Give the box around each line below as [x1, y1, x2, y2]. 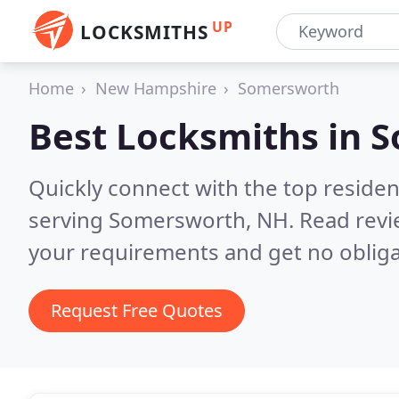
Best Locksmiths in [28, 111, 370, 160]
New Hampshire [95, 77, 216, 99]
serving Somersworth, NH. [28, 205, 299, 234]
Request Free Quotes [51, 298, 223, 322]
